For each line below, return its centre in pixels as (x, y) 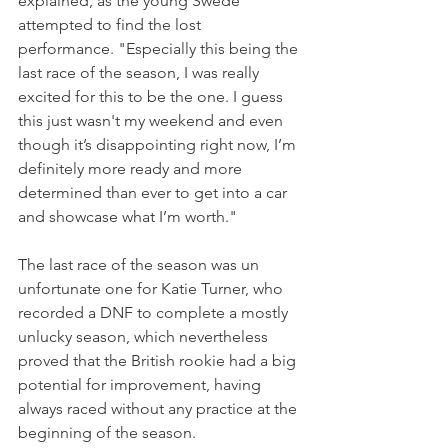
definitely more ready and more (132, 168)
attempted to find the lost (111, 24)
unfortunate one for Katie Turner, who (152, 288)
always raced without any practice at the (159, 408)
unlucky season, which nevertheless (145, 336)
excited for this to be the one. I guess (152, 96)
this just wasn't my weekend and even (152, 120)
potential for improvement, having (141, 384)
